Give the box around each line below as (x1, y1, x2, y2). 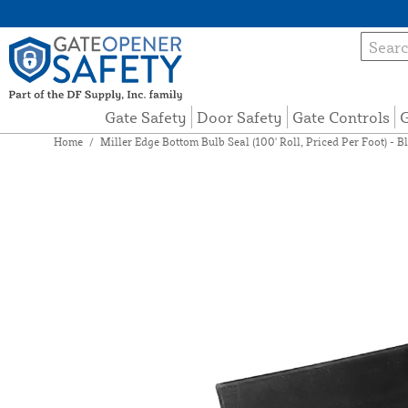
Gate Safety (105, 107, 188, 127)
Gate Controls (292, 107, 391, 127)
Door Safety (197, 107, 283, 127)
